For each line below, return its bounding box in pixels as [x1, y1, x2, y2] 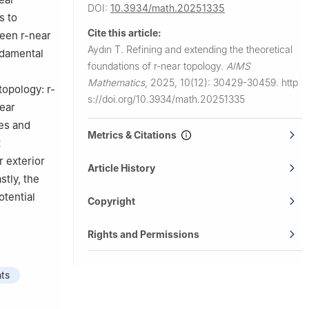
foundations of [88, 59, 154, 72]
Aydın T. [88, 43, 126, 55]
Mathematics [88, 76, 145, 88]
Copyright [88, 195, 135, 207]
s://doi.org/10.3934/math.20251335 [88, 92, 245, 105]
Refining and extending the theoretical [126, 43, 292, 55]
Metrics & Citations [88, 128, 181, 141]
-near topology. [157, 59, 226, 72]
